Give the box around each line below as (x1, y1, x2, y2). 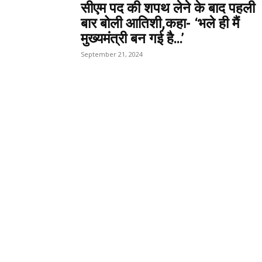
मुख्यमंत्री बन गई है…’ (81, 30, 184, 47)
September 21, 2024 (81, 49, 143, 58)
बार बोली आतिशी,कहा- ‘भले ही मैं (81, 15, 239, 32)
